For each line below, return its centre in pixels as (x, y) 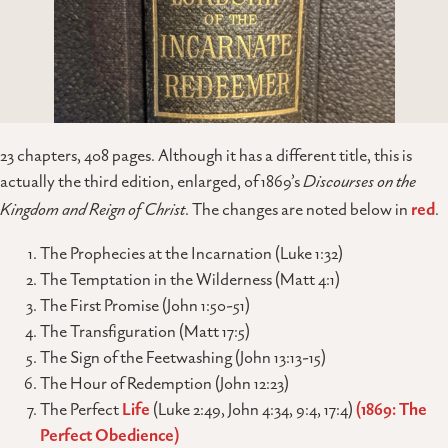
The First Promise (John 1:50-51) (145, 305)
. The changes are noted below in (296, 209)
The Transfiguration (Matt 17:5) (145, 331)
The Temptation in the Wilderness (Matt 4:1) (190, 279)
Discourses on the (359, 183)
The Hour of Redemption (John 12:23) (164, 383)
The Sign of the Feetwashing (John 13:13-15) (183, 357)
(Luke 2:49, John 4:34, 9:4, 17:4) (253, 409)
